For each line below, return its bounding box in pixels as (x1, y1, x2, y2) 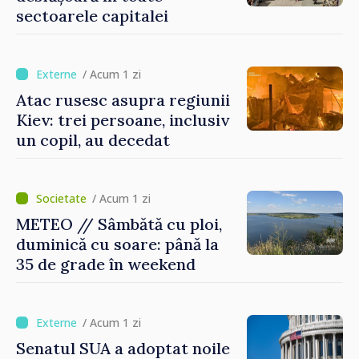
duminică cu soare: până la (16, 233, 219, 254)
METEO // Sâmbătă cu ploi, (16, 213, 222, 234)
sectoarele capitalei (16, 5, 168, 26)
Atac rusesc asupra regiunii (16, 89, 230, 110)
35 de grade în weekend (16, 253, 196, 274)
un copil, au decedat (16, 129, 170, 150)
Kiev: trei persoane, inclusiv (16, 109, 229, 130)
